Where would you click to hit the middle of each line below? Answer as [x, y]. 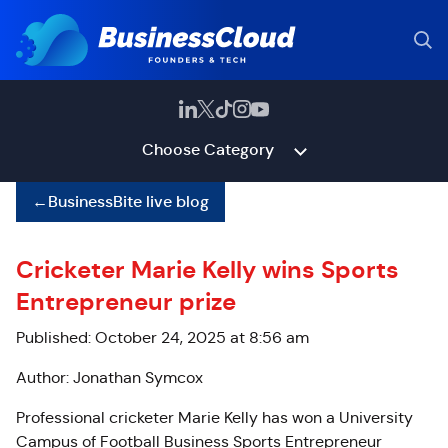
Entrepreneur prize [126, 302]
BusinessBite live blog [128, 201]
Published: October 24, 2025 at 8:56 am [162, 337]
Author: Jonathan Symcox [109, 377]
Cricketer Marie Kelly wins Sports [207, 270]
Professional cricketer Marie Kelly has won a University [214, 417]
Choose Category [207, 149]
